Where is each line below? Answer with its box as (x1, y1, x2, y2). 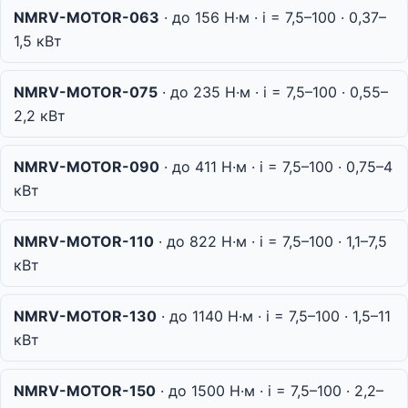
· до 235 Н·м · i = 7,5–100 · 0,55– (158, 83, 388, 102)
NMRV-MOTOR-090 (14, 158, 159, 177)
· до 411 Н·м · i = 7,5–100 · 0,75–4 (159, 158, 393, 177)
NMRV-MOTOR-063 (14, 8, 159, 27)
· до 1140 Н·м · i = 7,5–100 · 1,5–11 (157, 307, 391, 326)
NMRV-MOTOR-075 (14, 83, 158, 102)
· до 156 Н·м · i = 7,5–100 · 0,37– (159, 8, 386, 27)
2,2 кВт (14, 107, 66, 126)
